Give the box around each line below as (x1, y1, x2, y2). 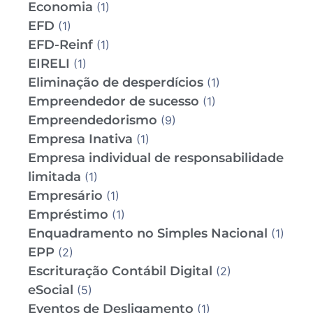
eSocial (28, 282, 73, 298)
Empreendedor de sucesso (28, 94, 199, 110)
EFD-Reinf (28, 37, 93, 53)
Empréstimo (28, 207, 108, 223)
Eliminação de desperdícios (28, 75, 203, 91)
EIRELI (28, 56, 70, 72)
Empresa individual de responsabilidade (28, 150, 284, 166)
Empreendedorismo (28, 112, 157, 129)
